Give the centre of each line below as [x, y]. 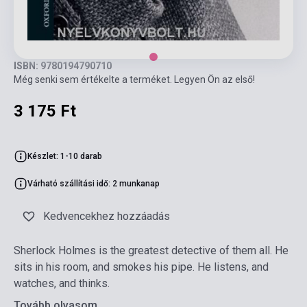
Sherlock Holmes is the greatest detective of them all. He [151, 251]
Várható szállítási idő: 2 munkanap [94, 184]
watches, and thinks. [62, 284]
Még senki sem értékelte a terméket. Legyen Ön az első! [134, 80]
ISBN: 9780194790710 [63, 66]
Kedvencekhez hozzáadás [107, 217]
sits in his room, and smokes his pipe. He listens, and [141, 267]
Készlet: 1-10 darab [65, 157]
